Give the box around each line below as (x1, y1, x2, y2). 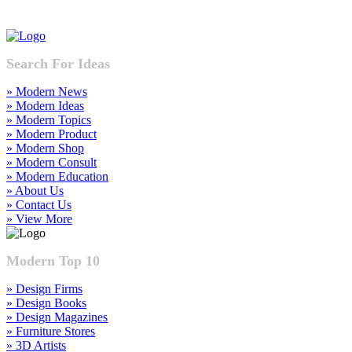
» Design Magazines (6, 310, 108, 324)
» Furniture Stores (6, 324, 95, 339)
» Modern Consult (6, 156, 97, 170)
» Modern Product (6, 127, 97, 141)
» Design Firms (6, 282, 82, 296)
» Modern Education (6, 170, 108, 184)
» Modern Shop (6, 141, 84, 156)
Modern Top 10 (6, 253, 100, 269)
